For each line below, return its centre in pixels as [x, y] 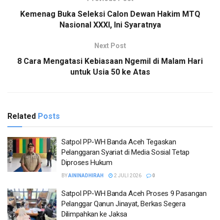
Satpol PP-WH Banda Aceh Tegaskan [119, 142]
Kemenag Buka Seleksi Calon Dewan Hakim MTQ [110, 14]
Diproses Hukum [87, 162]
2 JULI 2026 [127, 175]
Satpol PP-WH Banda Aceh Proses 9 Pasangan [134, 193]
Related [22, 116]
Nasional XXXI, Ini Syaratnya [110, 25]
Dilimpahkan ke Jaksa [94, 214]
